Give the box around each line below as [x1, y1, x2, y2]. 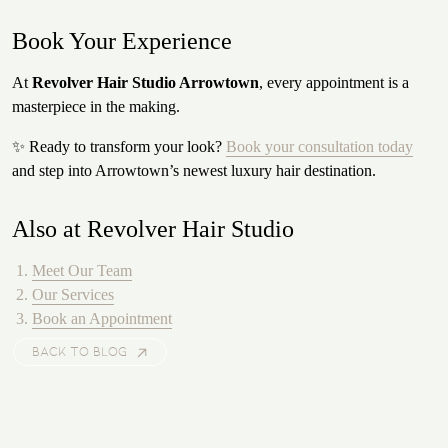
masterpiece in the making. [12, 98, 180, 116]
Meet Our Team [32, 262, 132, 280]
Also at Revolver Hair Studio [12, 216, 294, 243]
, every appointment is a [259, 74, 409, 92]
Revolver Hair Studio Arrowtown [32, 74, 259, 92]
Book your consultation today [226, 138, 413, 156]
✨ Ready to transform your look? [12, 138, 226, 156]
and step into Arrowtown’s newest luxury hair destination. [12, 162, 376, 180]
